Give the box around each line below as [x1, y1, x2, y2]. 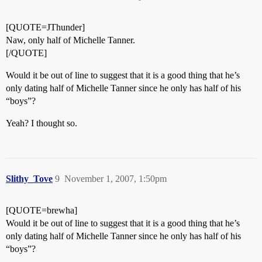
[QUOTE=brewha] [6, 205, 77, 215]
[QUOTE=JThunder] [6, 22, 85, 32]
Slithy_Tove [6, 174, 53, 184]
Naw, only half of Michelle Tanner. [6, 35, 135, 45]
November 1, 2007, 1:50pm [64, 174, 167, 184]
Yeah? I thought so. [6, 118, 77, 128]
